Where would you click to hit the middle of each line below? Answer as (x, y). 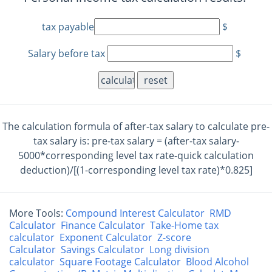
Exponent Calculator (106, 237)
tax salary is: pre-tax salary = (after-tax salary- (136, 141)
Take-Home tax (184, 225)
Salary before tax (68, 53)
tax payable (68, 27)
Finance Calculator (103, 225)
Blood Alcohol (217, 262)
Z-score (174, 237)
